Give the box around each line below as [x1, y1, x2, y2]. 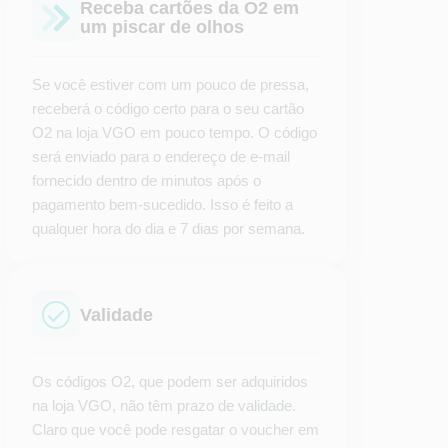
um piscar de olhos [80, 17, 245, 37]
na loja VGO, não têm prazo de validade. [32, 397, 297, 414]
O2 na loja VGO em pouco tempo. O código [32, 124, 318, 141]
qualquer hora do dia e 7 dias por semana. [32, 220, 306, 237]
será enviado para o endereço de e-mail [32, 148, 291, 165]
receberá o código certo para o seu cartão [32, 100, 305, 117]
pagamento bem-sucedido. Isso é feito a [32, 196, 294, 213]
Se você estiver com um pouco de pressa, [32, 76, 310, 93]
